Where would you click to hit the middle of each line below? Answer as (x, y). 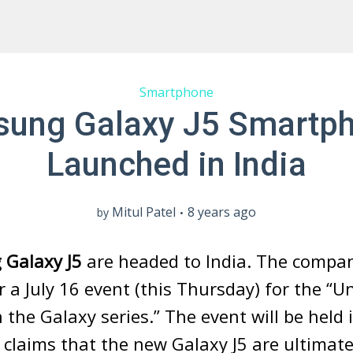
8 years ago (222, 212)
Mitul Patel (144, 212)
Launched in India (176, 164)
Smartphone (176, 92)
